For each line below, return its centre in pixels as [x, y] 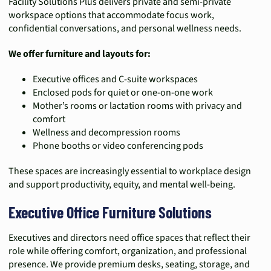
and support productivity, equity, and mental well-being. [122, 184]
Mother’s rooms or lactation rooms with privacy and [137, 106]
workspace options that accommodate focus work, [111, 15]
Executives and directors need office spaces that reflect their [129, 238]
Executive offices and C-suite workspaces [115, 79]
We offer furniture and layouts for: [80, 54]
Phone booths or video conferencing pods [118, 146]
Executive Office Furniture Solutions [110, 212]
